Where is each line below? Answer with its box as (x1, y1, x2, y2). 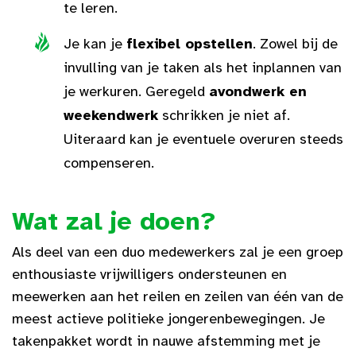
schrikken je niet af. (158, 106, 290, 124)
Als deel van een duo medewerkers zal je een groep (12, 243, 343, 261)
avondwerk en (209, 83, 307, 100)
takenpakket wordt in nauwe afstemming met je (12, 332, 320, 350)
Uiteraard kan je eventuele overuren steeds (64, 130, 343, 148)
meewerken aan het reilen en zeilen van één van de (12, 288, 343, 305)
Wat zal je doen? (12, 206, 216, 237)
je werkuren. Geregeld (64, 83, 209, 100)
